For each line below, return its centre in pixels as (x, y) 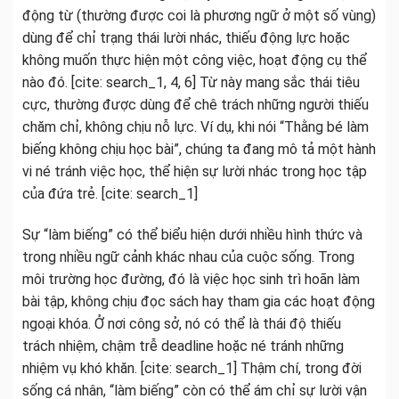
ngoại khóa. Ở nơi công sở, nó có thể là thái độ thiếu (182, 323)
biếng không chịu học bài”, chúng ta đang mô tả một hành (199, 150)
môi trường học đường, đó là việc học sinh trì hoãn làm (191, 279)
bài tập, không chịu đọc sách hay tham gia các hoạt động (199, 301)
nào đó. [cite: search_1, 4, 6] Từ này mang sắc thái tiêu (191, 83)
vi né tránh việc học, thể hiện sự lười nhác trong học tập (195, 172)
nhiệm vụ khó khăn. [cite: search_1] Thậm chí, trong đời (192, 368)
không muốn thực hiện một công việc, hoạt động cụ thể (195, 61)
